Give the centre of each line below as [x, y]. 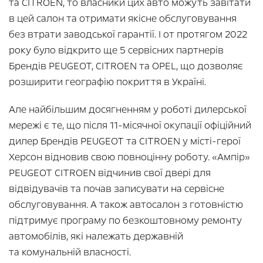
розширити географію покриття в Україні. [107, 82]
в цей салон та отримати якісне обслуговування [123, 18]
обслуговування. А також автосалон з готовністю [126, 204]
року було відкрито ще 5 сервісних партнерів [116, 50]
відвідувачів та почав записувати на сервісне [117, 188]
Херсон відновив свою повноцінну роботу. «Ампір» [129, 157]
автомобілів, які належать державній [96, 236]
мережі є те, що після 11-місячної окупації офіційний [130, 125]
